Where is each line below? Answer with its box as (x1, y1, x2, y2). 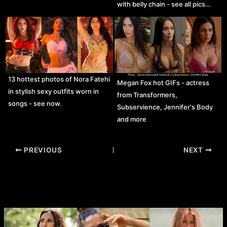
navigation (3, 157, 40, 166)
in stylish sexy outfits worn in (8, 87, 99, 95)
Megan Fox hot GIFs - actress (117, 79, 209, 87)
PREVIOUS (22, 145, 62, 154)
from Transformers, (117, 91, 177, 99)
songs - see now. (8, 99, 62, 107)
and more (117, 115, 146, 123)
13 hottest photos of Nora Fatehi (8, 74, 110, 83)
